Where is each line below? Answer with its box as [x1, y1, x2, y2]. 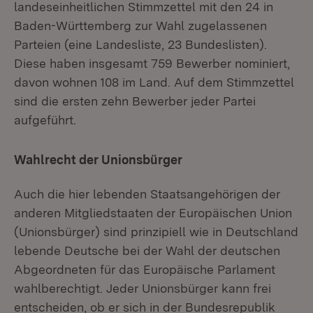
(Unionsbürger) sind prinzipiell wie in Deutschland [14, 224, 298, 239]
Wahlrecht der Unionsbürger [14, 152, 182, 167]
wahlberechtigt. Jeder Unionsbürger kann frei [14, 281, 271, 296]
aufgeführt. [14, 112, 76, 127]
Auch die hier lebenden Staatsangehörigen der [14, 187, 280, 201]
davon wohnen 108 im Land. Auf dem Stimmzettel [14, 75, 294, 89]
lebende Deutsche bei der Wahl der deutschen [14, 243, 280, 258]
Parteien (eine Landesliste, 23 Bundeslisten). [14, 37, 267, 52]
